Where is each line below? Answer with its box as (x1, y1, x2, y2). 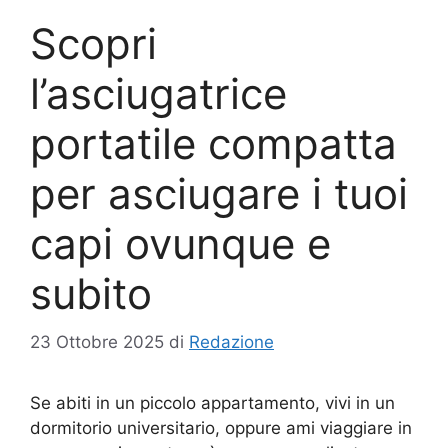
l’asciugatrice (30, 67, 287, 119)
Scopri (30, 17, 157, 69)
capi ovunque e (30, 217, 331, 269)
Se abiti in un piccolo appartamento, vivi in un (30, 393, 395, 413)
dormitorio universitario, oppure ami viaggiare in (30, 418, 412, 438)
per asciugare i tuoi (30, 167, 408, 219)
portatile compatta (30, 117, 397, 169)
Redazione (189, 332, 274, 352)
